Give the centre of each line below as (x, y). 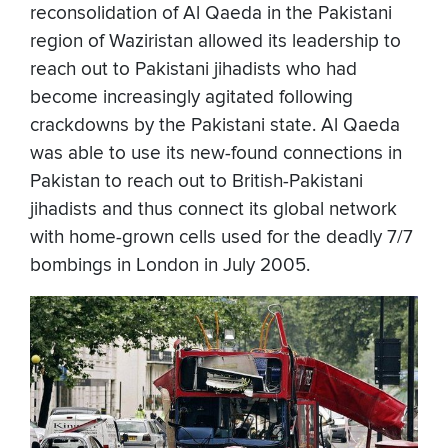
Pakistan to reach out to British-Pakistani (196, 182)
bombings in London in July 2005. (170, 266)
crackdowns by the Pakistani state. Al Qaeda (215, 126)
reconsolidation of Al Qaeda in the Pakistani (211, 14)
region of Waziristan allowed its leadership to (215, 42)
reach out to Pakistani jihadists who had (193, 70)
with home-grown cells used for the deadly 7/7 (221, 238)
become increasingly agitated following (191, 98)
